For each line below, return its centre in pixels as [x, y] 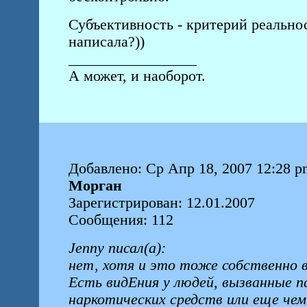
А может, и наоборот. [139, 76]
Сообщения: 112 [121, 220]
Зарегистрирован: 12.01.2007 [161, 203]
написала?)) [106, 42]
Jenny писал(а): [117, 248]
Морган [95, 186]
